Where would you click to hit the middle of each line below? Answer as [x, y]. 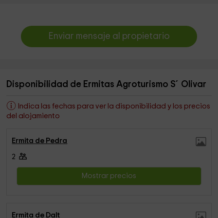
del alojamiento [33, 116]
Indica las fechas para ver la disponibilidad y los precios [113, 106]
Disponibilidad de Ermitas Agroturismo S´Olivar [107, 84]
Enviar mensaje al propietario [109, 36]
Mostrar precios [109, 176]
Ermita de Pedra [40, 141]
